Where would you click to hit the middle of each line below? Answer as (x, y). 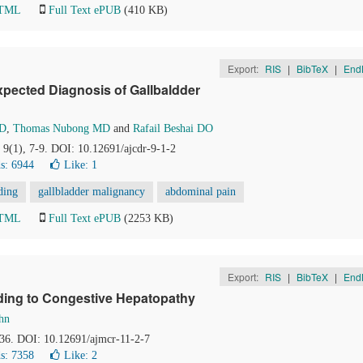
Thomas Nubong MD (62, 128)
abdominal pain (201, 192)
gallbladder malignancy (92, 192)
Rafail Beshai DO (173, 128)
